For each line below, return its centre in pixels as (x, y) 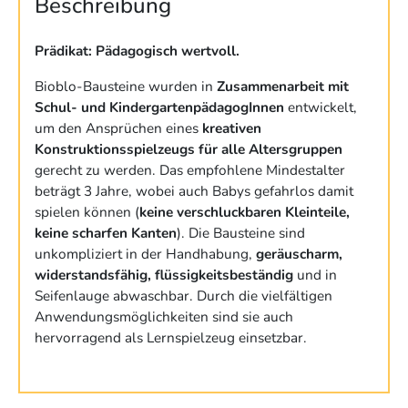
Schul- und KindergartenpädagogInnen (159, 107)
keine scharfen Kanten (106, 232)
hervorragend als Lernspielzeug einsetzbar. (171, 337)
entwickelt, (321, 107)
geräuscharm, (299, 253)
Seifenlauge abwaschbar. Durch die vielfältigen (184, 295)
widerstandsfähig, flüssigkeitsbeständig (164, 274)
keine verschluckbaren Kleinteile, (245, 211)
